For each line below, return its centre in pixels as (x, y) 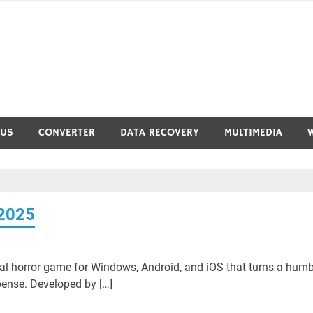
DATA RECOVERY (160, 132)
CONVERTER (67, 132)
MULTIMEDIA (253, 132)
